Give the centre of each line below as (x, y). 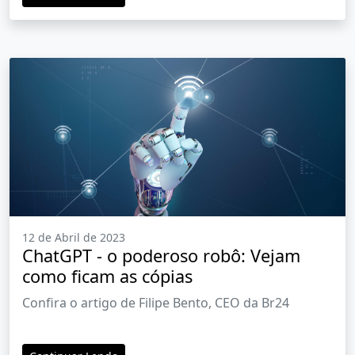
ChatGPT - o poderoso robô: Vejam (161, 256)
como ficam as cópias (107, 277)
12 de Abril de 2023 (74, 238)
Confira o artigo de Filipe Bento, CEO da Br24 (156, 303)
